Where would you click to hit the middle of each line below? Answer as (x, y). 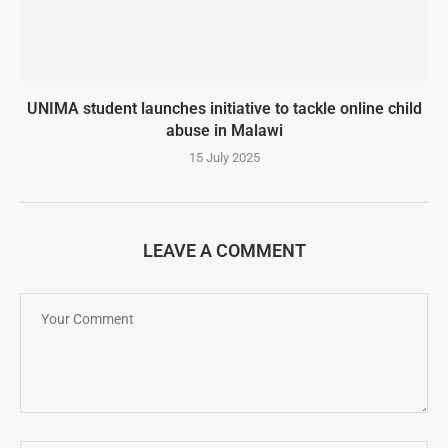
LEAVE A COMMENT (224, 250)
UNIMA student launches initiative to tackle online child (224, 108)
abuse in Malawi (224, 130)
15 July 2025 (224, 157)
